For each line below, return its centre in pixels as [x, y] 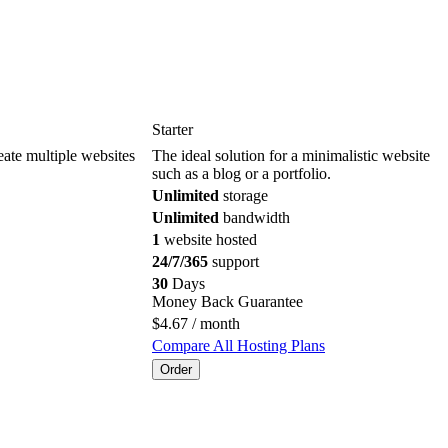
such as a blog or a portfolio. [241, 173]
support [233, 261]
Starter [172, 129]
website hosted [208, 239]
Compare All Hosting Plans [238, 345]
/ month [214, 323]
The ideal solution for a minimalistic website [291, 155]
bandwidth [254, 217]
